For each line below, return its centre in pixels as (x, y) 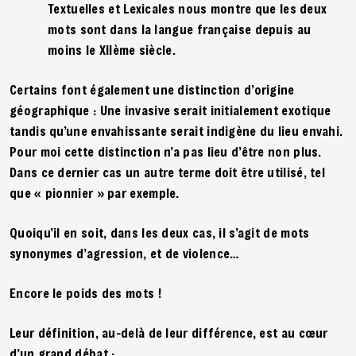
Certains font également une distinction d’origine (152, 89)
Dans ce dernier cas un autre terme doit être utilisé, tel (168, 172)
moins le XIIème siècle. (114, 49)
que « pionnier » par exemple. (95, 192)
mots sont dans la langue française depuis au (180, 29)
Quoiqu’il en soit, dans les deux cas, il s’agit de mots (160, 232)
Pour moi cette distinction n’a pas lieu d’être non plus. (166, 151)
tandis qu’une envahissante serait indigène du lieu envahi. (176, 130)
